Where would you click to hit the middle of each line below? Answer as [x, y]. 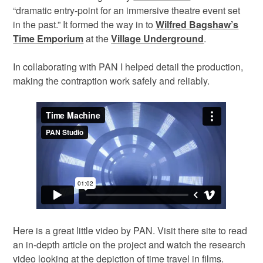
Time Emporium [48, 39]
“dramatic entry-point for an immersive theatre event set [127, 11]
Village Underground [158, 39]
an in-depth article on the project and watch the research [129, 245]
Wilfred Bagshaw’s [197, 25]
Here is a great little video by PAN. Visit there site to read [130, 231]
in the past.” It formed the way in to [85, 25]
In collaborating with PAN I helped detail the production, [128, 67]
